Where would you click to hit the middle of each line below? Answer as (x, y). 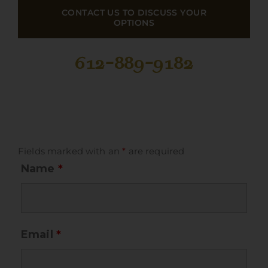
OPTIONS (134, 23)
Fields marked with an (70, 152)
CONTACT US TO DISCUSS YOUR (134, 13)
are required (155, 152)
